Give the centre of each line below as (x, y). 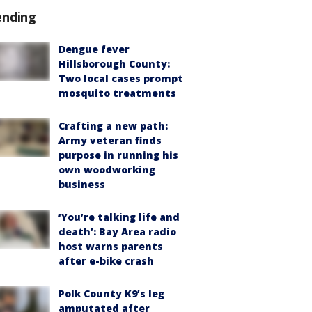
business (82, 184)
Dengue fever (94, 49)
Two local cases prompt (121, 78)
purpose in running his (118, 155)
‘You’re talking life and (119, 217)
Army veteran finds (110, 140)
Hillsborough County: (114, 63)
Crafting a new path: (113, 125)
